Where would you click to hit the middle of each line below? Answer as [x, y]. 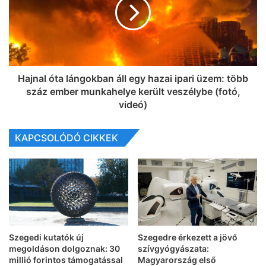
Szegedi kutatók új [46, 237]
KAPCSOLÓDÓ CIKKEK [66, 138]
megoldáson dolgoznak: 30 [64, 249]
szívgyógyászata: [173, 249]
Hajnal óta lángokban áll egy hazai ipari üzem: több [133, 79]
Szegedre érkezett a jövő [188, 237]
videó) [133, 105]
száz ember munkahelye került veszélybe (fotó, [133, 92]
